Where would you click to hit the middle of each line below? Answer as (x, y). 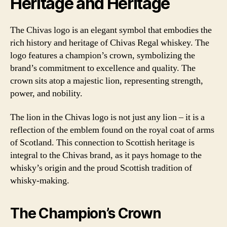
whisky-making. (40, 181)
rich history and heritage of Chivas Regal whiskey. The (110, 43)
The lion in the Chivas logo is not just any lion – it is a (107, 117)
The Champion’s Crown (86, 213)
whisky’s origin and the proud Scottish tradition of (101, 168)
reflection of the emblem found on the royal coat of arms (112, 130)
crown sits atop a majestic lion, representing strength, (107, 81)
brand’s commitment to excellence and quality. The (103, 68)
